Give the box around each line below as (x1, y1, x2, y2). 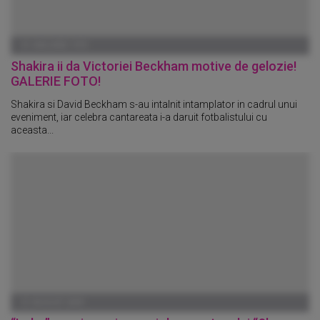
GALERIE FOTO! (11, 74, 101, 89)
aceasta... (11, 124, 54, 136)
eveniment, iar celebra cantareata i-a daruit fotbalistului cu (11, 111, 267, 124)
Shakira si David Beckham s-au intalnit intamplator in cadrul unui (11, 99, 297, 111)
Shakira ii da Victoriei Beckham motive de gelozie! (11, 59, 296, 74)
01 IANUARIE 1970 (21, 41, 87, 51)
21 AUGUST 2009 (21, 298, 84, 308)
